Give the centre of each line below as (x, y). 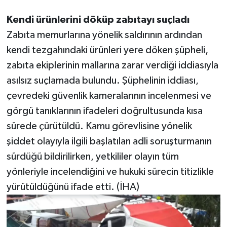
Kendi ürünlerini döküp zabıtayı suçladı (98, 20)
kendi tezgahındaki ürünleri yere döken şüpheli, (107, 50)
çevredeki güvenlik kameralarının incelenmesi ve (109, 96)
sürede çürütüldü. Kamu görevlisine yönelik (99, 126)
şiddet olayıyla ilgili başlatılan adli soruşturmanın (109, 142)
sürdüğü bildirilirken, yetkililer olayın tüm (92, 157)
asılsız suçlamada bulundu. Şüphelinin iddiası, (102, 81)
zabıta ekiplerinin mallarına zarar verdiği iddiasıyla (112, 66)
